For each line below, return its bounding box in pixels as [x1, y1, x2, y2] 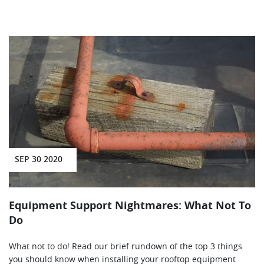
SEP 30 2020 [14, 155, 62, 164]
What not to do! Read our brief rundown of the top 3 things [9, 242, 242, 251]
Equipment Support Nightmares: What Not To [9, 200, 251, 212]
